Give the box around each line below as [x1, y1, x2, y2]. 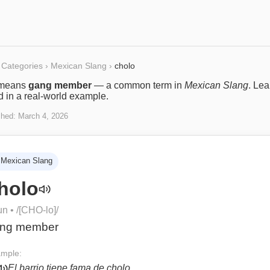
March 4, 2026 [18, 111, 68, 121]
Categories [1, 61, 43, 71]
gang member [28, 80, 92, 90]
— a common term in [92, 80, 184, 90]
